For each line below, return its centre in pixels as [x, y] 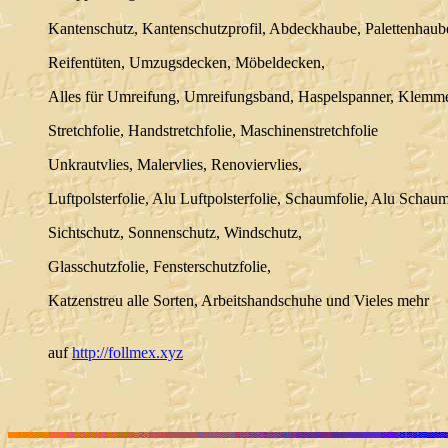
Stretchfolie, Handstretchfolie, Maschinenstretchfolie [213, 131]
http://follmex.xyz [127, 353]
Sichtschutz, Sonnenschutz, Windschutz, [175, 233]
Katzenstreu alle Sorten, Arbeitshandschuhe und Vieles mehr [238, 301]
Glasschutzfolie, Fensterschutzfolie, [159, 267]
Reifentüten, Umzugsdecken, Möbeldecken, [186, 63]
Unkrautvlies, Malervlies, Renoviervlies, [175, 165]
